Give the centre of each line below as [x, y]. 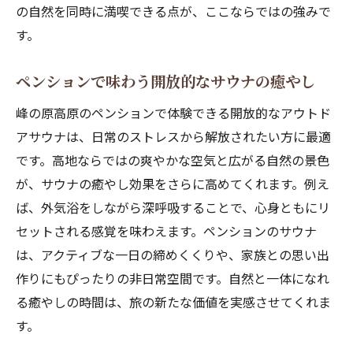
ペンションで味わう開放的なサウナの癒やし [165, 81]
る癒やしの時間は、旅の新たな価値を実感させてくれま [173, 302]
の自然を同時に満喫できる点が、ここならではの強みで [173, 11]
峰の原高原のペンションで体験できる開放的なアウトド [173, 113]
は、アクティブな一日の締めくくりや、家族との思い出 [173, 255]
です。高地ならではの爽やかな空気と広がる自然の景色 [173, 160]
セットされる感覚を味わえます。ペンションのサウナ [166, 231]
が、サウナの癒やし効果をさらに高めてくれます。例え [173, 184]
